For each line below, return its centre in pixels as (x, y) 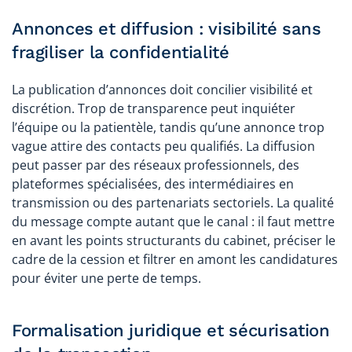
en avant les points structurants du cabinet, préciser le (174, 240)
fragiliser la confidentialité (121, 52)
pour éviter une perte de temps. (106, 278)
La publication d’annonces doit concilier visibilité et (162, 89)
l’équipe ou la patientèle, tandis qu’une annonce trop (168, 127)
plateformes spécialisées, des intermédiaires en (153, 183)
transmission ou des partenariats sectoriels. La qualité (173, 202)
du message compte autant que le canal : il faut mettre (173, 221)
